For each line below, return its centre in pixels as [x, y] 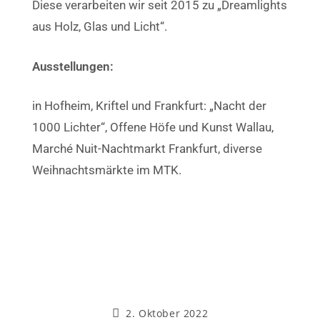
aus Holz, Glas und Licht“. [100, 26]
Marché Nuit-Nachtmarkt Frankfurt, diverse [147, 149]
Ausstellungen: [73, 66]
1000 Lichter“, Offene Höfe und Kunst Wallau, [153, 127]
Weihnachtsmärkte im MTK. [107, 170]
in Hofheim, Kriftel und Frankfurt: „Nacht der [149, 106]
